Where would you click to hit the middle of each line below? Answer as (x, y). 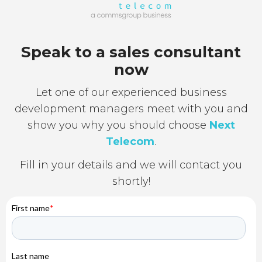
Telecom (130, 141)
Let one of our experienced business (131, 92)
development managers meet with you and (131, 108)
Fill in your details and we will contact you (131, 165)
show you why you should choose (118, 125)
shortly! (131, 181)
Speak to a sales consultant (131, 52)
